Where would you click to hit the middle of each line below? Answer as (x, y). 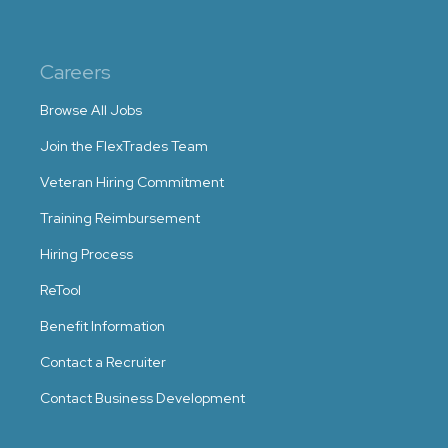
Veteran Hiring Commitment (132, 182)
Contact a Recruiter (103, 362)
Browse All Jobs (91, 110)
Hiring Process (86, 254)
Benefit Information (102, 326)
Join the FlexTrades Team (124, 146)
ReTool (60, 290)
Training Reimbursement (120, 218)
